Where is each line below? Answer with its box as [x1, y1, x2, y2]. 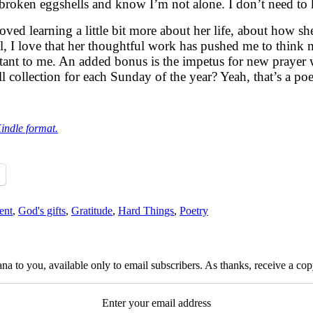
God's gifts [18, 204, 66, 217]
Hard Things [118, 204, 174, 217]
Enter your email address [102, 297, 211, 310]
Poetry [180, 204, 208, 217]
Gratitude [71, 204, 112, 217]
